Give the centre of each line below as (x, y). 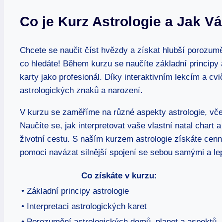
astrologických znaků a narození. (81, 90)
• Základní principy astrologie (75, 191)
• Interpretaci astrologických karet (84, 206)
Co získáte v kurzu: (119, 175)
